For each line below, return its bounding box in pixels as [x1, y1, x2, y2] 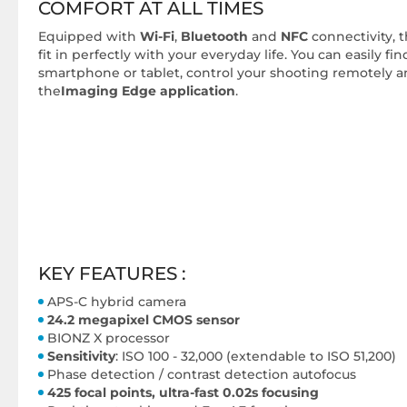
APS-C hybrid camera [47, 293, 186, 310]
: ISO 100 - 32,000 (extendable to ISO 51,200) [115, 348, 396, 364]
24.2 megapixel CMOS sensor [47, 312, 240, 328]
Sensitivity [47, 348, 115, 364]
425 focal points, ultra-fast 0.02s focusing [47, 384, 319, 401]
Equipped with [38, 28, 140, 45]
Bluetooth [181, 28, 248, 45]
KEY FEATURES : [38, 263, 186, 284]
